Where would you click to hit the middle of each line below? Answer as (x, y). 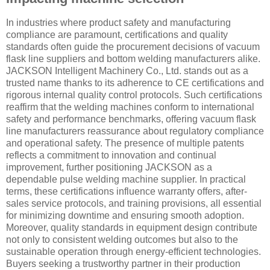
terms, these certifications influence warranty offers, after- (127, 191)
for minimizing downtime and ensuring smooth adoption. (125, 215)
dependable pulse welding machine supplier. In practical (126, 179)
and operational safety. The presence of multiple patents (125, 143)
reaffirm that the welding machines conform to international (130, 107)
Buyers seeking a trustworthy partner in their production (123, 263)
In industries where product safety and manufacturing (118, 22)
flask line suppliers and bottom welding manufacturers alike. (133, 58)
